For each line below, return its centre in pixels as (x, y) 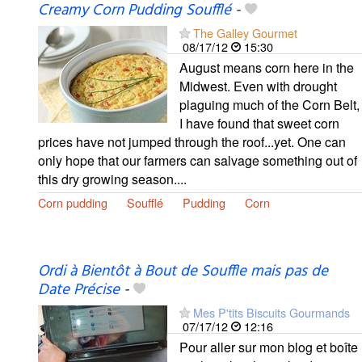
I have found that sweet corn (259, 123)
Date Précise (79, 290)
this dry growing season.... (112, 179)
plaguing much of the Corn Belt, (269, 104)
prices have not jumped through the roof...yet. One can (192, 141)
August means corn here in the (267, 67)
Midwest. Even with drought (258, 86)
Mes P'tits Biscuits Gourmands (271, 312)
